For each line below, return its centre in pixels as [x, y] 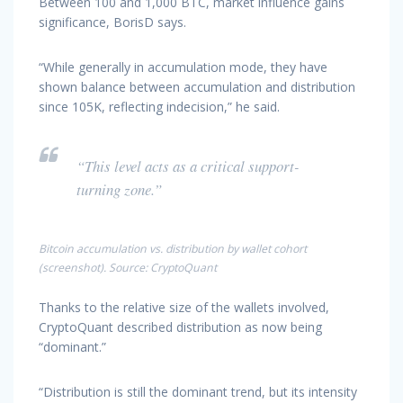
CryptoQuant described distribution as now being [180, 327]
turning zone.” [119, 189]
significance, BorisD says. [112, 22]
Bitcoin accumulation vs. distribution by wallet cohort [173, 248]
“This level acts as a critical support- [188, 166]
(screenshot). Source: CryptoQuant [128, 267]
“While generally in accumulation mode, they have [183, 67]
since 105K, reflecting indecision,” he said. [159, 106]
